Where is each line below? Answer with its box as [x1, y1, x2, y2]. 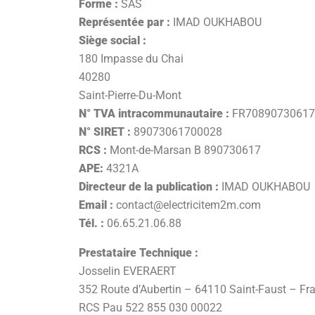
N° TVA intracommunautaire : [79, 107, 229, 120]
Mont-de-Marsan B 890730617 [107, 143, 261, 157]
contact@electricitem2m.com [113, 198, 261, 212]
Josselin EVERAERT [79, 264, 176, 278]
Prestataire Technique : [79, 246, 198, 259]
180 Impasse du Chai [79, 52, 184, 65]
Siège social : [79, 34, 146, 47]
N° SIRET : [79, 125, 131, 139]
